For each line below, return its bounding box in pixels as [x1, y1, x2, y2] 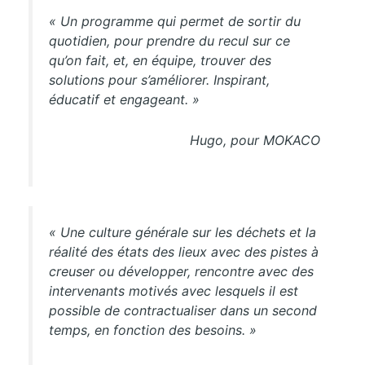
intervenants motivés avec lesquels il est [48, 283, 298, 300]
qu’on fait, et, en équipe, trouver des [48, 51, 271, 68]
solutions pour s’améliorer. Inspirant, [48, 71, 270, 88]
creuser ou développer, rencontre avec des [48, 263, 314, 280]
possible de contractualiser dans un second [48, 302, 317, 319]
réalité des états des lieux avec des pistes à [48, 244, 319, 261]
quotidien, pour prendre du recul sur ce [48, 32, 290, 49]
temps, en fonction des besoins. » [48, 322, 257, 339]
